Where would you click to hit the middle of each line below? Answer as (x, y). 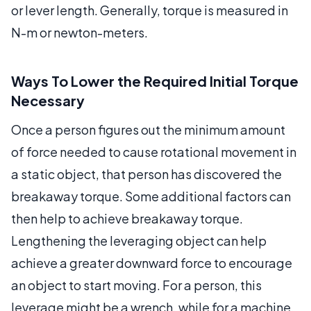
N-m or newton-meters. (79, 32)
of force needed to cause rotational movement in (154, 151)
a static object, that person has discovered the (146, 174)
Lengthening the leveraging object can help (139, 240)
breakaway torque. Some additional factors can (151, 196)
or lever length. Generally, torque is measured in (150, 10)
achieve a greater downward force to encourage (152, 262)
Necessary (48, 100)
